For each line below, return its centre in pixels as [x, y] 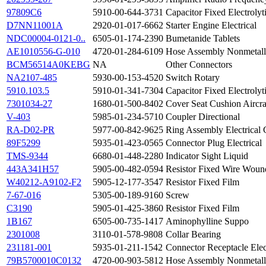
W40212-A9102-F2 [44, 182]
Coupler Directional [203, 117]
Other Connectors [199, 65]
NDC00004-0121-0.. [46, 39]
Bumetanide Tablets [203, 39]
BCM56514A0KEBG [48, 65]
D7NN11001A [35, 26]
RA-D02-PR [31, 130]
